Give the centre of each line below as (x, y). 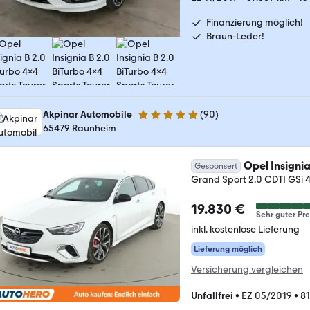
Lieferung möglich (228, 249)
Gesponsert (216, 166)
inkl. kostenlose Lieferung (245, 229)
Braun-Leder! (235, 36)
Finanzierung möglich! (255, 22)
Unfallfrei (212, 296)
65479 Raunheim (80, 128)
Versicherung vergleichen (247, 270)
